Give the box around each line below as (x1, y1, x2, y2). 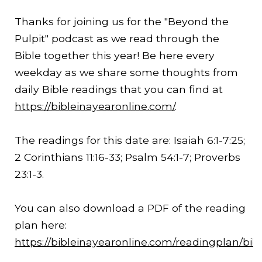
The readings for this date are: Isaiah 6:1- (15, 134, 223, 147)
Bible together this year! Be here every (15, 49, 215, 62)
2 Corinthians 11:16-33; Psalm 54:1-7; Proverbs (15, 151, 240, 164)
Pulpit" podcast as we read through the (15, 32, 219, 45)
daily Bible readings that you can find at (15, 83, 223, 96)
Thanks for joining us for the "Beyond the (15, 15, 229, 28)
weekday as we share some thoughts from (15, 66, 238, 79)
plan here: (15, 219, 67, 232)
